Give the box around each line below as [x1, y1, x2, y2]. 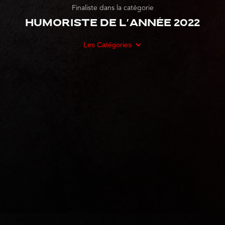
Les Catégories [83, 41, 132, 49]
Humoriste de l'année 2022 [25, 19, 200, 29]
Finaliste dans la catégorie [71, 5, 154, 12]
